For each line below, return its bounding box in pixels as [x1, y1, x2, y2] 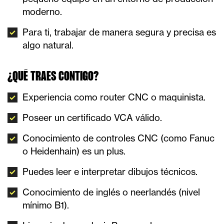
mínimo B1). [22, 199, 69, 210]
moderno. [22, 6, 62, 17]
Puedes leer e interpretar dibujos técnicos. [22, 166, 197, 177]
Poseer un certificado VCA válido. [22, 112, 162, 123]
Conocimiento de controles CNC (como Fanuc [22, 132, 214, 143]
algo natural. [22, 39, 73, 50]
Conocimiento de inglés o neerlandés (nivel [22, 186, 200, 197]
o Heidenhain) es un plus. [22, 145, 125, 156]
